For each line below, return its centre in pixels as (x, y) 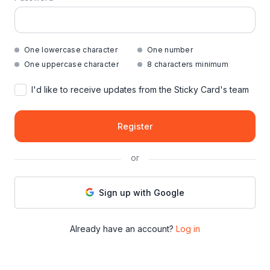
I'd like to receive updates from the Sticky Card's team (140, 89)
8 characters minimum (188, 64)
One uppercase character (71, 64)
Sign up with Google (142, 192)
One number (170, 49)
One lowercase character (71, 49)
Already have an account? (122, 228)
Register (135, 126)
